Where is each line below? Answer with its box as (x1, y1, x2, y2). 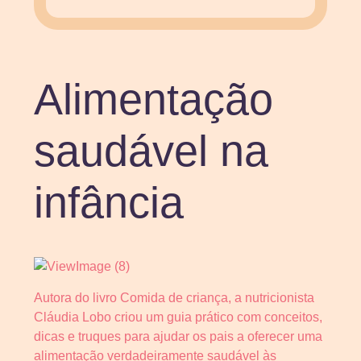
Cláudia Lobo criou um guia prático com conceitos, (34, 309, 322, 324)
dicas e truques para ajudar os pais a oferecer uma (34, 329, 322, 343)
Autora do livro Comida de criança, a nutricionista (34, 290, 314, 305)
